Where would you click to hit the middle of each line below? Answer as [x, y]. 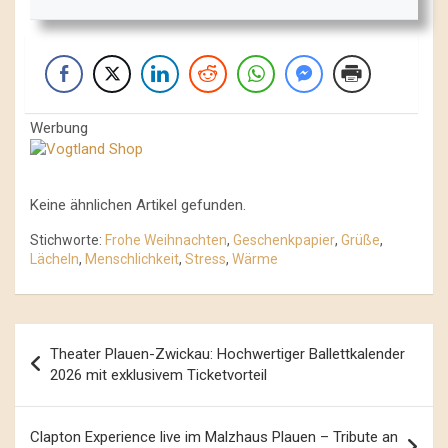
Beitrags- [66, 338]
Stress [205, 258]
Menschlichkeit [132, 258]
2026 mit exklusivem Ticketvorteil [158, 374]
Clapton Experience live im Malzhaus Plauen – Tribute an [214, 436]
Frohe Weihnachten [166, 239]
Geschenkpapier [284, 239]
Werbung [59, 127]
